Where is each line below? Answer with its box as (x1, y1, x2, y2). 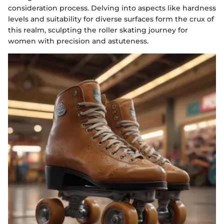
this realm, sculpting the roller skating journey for (8, 25, 188, 34)
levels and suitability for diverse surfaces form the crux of (8, 14, 214, 23)
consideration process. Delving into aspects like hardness (8, 3, 216, 12)
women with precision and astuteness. (8, 36, 148, 45)
